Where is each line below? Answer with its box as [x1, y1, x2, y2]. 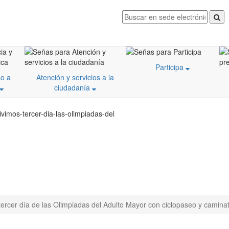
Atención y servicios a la [36, 72, 114, 82]
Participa [155, 62, 186, 72]
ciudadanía [54, 82, 92, 93]
